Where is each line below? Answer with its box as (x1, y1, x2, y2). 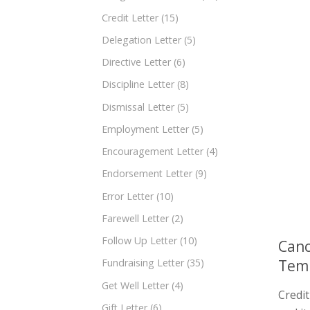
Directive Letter (102, 55, 171, 69)
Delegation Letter (102, 33, 181, 46)
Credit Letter (102, 10, 158, 24)
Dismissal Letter (102, 100, 174, 113)
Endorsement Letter (102, 167, 192, 181)
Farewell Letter (102, 211, 169, 225)
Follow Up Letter (102, 234, 177, 248)
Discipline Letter (102, 77, 174, 91)
